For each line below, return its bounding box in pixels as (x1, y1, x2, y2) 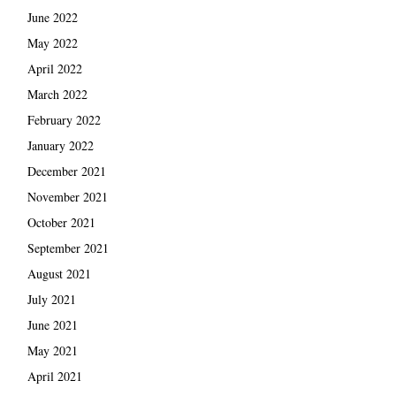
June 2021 (27, 316, 78, 334)
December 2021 (27, 163, 106, 180)
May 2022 (27, 34, 78, 52)
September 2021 (27, 240, 109, 257)
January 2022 (27, 137, 94, 155)
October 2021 (27, 214, 95, 232)
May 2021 (27, 342, 78, 360)
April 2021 (27, 368, 82, 385)
